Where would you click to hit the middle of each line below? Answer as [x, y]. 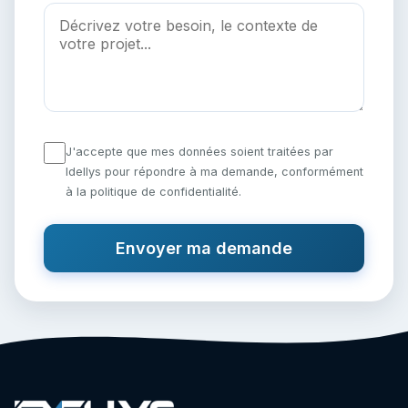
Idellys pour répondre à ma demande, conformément [214, 172]
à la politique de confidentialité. [153, 192]
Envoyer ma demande [204, 249]
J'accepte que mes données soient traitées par [199, 152]
